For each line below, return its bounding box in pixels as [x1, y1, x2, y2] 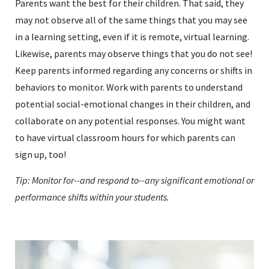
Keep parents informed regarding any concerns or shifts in [15, 64, 252, 76]
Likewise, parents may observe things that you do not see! [15, 47, 252, 59]
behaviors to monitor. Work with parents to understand [15, 80, 243, 93]
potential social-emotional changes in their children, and [15, 97, 250, 110]
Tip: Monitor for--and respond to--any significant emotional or [15, 174, 254, 186]
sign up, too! [15, 148, 66, 160]
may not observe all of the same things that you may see [15, 13, 247, 26]
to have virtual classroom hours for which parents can [15, 131, 235, 144]
